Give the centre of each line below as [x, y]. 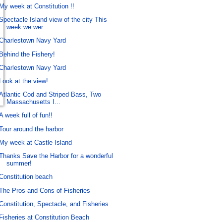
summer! [19, 164]
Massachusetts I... [34, 102]
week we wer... [28, 27]
